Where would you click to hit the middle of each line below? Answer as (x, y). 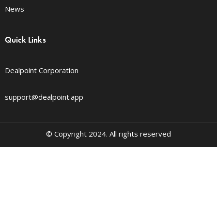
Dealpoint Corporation (42, 70)
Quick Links (25, 39)
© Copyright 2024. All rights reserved (108, 133)
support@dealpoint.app (44, 97)
